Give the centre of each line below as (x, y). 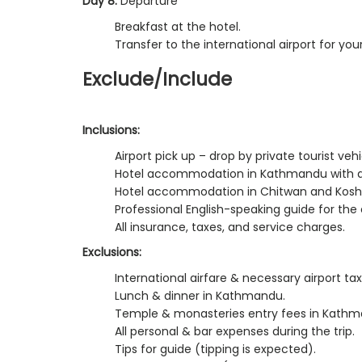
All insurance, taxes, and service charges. (230, 227)
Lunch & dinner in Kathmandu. (200, 295)
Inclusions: (111, 130)
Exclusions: (112, 252)
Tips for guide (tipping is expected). (215, 349)
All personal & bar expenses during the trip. (235, 331)
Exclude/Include (157, 79)
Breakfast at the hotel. (178, 26)
